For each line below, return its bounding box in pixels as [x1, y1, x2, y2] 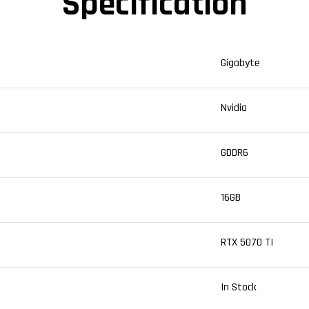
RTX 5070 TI [220, 235, 273, 250]
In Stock [220, 280, 257, 295]
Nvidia [220, 101, 247, 116]
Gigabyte [220, 56, 260, 71]
